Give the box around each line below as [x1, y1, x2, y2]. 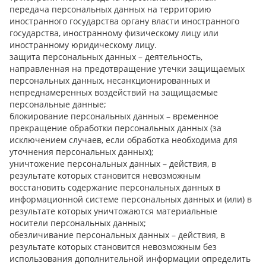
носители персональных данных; [9, 217, 146, 229]
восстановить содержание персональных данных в [9, 181, 220, 193]
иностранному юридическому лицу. [9, 39, 157, 50]
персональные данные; [9, 98, 106, 110]
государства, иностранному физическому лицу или [9, 27, 218, 39]
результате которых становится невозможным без [9, 240, 217, 252]
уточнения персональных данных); [9, 145, 154, 157]
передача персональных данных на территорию [9, 3, 211, 15]
